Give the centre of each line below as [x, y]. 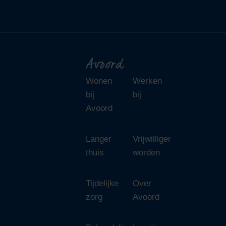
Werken [148, 81]
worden [147, 153]
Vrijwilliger [152, 139]
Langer [98, 139]
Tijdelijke [102, 183]
